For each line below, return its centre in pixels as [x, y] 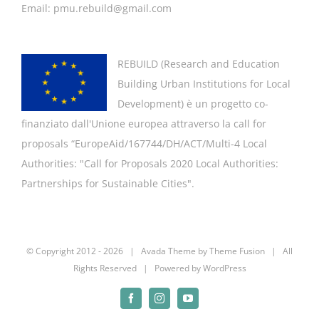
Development [149, 103]
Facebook [149, 302]
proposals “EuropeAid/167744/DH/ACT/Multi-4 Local [144, 143]
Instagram [178, 302]
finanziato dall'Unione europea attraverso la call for [144, 123]
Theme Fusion [237, 251]
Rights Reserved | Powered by [138, 268]
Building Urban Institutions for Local [204, 83]
